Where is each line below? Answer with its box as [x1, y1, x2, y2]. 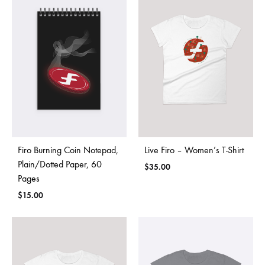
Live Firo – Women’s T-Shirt [144, 144, 244, 156]
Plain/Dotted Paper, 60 [18, 158, 102, 170]
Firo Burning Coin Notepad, [18, 144, 118, 156]
